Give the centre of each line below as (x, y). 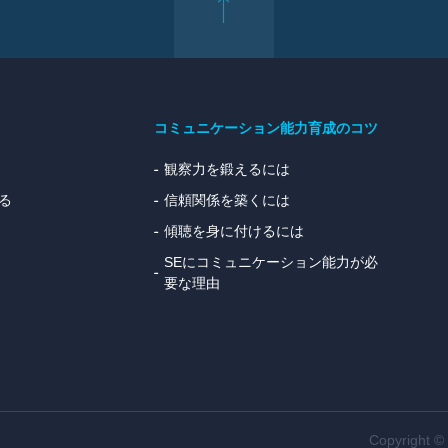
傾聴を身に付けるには (234, 231)
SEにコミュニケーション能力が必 (271, 262)
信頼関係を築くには (227, 200)
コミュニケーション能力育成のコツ (266, 128)
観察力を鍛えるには (227, 169)
